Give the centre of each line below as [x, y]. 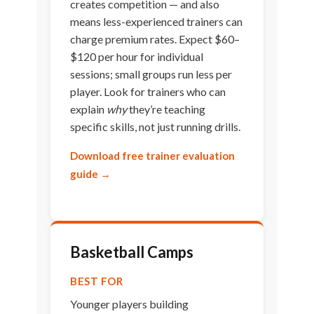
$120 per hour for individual [137, 57]
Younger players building [130, 304]
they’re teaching [166, 109]
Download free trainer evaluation [153, 156]
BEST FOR [97, 281]
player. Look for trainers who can [148, 92]
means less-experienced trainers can [157, 22]
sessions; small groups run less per [151, 74]
